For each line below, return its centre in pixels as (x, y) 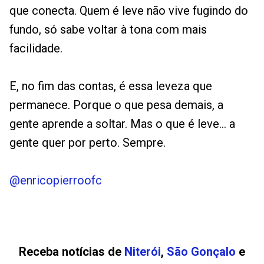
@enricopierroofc (56, 181)
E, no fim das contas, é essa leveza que (111, 86)
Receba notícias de (72, 252)
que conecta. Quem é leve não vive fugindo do (129, 11)
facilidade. (36, 49)
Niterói (143, 252)
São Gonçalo (201, 252)
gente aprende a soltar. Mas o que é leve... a (122, 124)
